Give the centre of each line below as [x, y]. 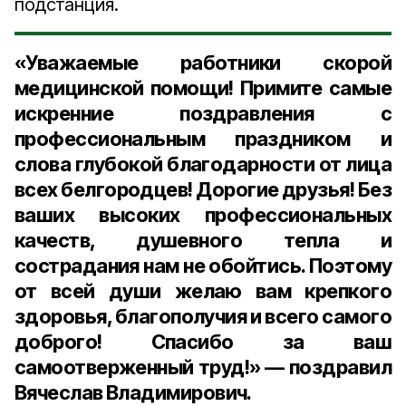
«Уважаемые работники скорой [203, 63]
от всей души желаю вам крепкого [203, 291]
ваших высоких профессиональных [203, 215]
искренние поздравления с [203, 113]
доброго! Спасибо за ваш [203, 342]
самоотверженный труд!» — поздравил [203, 367]
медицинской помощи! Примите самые [203, 88]
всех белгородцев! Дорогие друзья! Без [203, 189]
